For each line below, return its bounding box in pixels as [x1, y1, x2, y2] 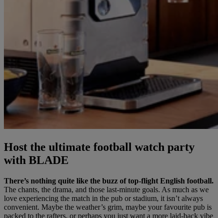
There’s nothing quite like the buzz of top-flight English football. [4, 176, 214, 185]
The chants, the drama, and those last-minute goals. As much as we [4, 185, 209, 194]
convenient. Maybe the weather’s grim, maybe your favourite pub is [4, 202, 212, 211]
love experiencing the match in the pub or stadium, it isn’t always [4, 194, 203, 202]
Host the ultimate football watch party [4, 141, 195, 154]
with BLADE [4, 154, 69, 167]
